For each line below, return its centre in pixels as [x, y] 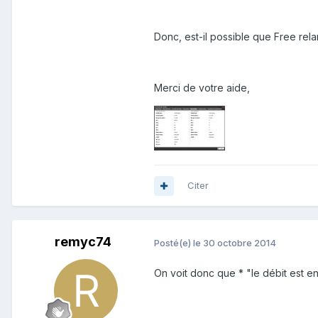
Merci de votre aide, [202, 88]
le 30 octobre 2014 [235, 242]
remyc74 [83, 242]
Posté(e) [174, 242]
